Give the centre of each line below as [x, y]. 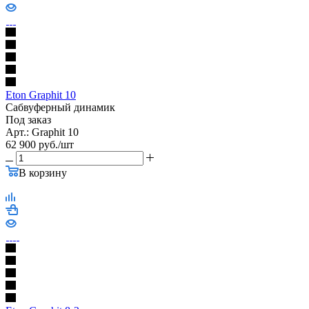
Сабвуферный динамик [60, 107]
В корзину [43, 172]
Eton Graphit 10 [41, 94]
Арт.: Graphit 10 [42, 132]
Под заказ [28, 119]
